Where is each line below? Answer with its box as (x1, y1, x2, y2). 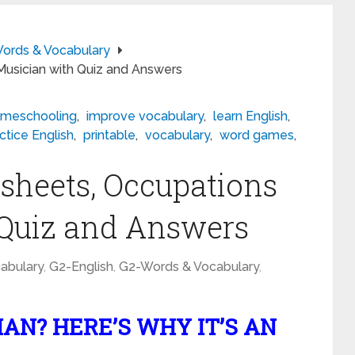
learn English (213, 109, 288, 124)
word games (219, 128, 294, 143)
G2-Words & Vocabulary (119, 259, 259, 274)
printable (83, 128, 136, 143)
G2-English (49, 259, 113, 274)
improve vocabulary (86, 109, 204, 124)
